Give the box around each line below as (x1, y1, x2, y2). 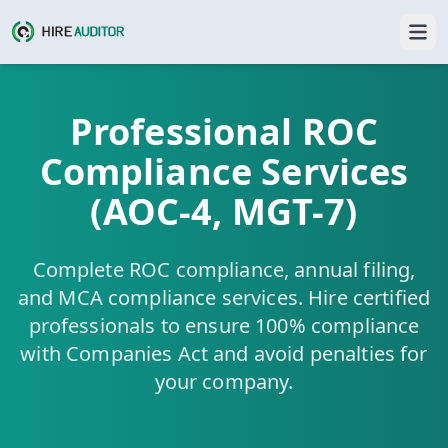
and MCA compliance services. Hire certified (17, 284, 431, 311)
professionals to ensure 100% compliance (28, 312, 420, 339)
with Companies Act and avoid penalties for (20, 340, 428, 367)
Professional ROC (69, 107, 379, 156)
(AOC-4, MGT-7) (90, 187, 358, 236)
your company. (154, 368, 294, 395)
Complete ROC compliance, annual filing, (32, 256, 416, 283)
